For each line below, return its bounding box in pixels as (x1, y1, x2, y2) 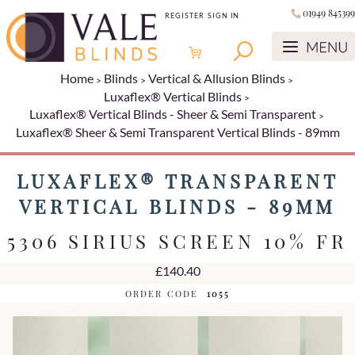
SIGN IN (208, 11, 240, 21)
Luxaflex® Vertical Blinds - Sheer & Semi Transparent (29, 106, 316, 122)
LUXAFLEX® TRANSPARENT (16, 167, 339, 193)
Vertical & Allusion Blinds (147, 71, 285, 86)
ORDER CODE (124, 287, 199, 300)
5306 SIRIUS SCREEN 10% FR (7, 227, 348, 254)
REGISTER (165, 11, 204, 21)
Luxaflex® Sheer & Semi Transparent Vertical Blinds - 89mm (15, 124, 340, 139)
